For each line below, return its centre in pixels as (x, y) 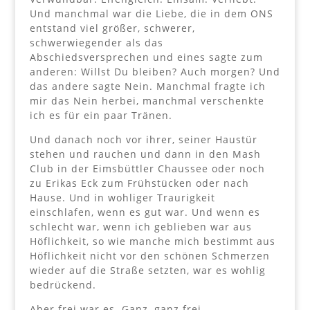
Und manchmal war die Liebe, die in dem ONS (151, 13)
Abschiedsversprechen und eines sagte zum (146, 57)
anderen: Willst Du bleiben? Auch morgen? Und (155, 71)
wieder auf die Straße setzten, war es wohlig (147, 270)
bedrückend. (63, 284)
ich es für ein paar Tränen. (101, 115)
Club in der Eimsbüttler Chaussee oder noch (147, 168)
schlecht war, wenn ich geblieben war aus (140, 226)
